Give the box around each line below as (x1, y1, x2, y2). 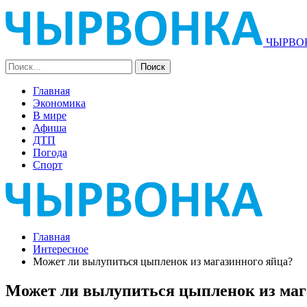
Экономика (33, 97, 86, 109)
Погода (33, 147, 67, 158)
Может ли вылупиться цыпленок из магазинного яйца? (33, 256, 293, 267)
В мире (33, 110, 66, 121)
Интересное (33, 243, 88, 255)
